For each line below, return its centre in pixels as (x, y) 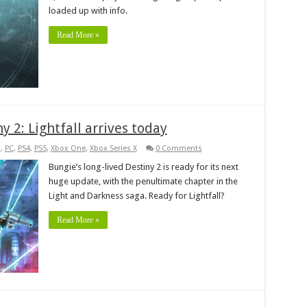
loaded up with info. (88, 10)
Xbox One (68, 148)
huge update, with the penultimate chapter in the (143, 181)
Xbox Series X (113, 148)
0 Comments (179, 148)
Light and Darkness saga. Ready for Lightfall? (136, 195)
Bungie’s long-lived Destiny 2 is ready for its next (143, 167)
